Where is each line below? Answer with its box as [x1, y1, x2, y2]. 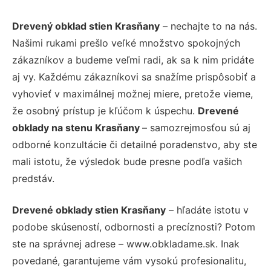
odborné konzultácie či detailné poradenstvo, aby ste [12, 139, 257, 151]
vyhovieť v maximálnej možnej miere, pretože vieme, [12, 88, 253, 100]
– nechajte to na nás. [160, 20, 257, 33]
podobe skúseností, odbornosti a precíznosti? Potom [12, 221, 255, 233]
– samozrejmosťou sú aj [142, 122, 250, 134]
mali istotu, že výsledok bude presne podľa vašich [12, 155, 242, 168]
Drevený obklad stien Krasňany [12, 20, 160, 33]
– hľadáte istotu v [166, 204, 249, 217]
